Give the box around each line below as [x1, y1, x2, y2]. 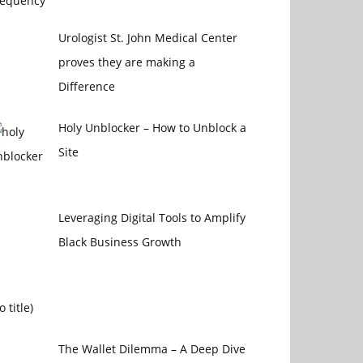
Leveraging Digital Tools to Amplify [58, 210, 246, 226]
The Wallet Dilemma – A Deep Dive [58, 340, 246, 357]
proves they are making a [58, 54, 195, 70]
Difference [58, 79, 115, 95]
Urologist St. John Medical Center [58, 30, 237, 46]
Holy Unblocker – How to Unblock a [58, 120, 246, 136]
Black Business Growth [58, 234, 181, 250]
